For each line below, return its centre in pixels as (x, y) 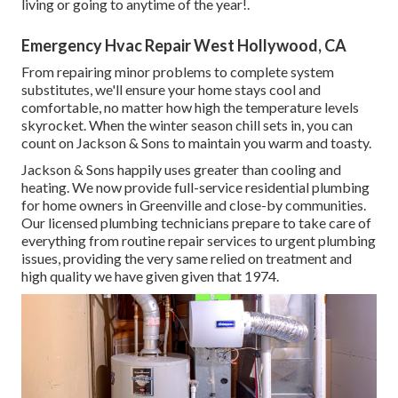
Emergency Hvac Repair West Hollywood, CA (184, 45)
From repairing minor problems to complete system (178, 71)
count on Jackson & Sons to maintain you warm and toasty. (196, 142)
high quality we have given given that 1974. (150, 275)
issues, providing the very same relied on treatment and (187, 258)
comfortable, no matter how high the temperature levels (190, 107)
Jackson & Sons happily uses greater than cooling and (181, 169)
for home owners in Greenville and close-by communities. (194, 204)
